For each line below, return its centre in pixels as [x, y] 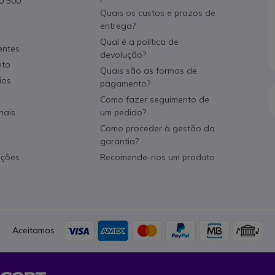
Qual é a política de [139, 42]
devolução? [123, 55]
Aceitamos [33, 230]
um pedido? [123, 112]
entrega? [118, 26]
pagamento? [125, 83]
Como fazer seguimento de [154, 99]
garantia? [119, 141]
